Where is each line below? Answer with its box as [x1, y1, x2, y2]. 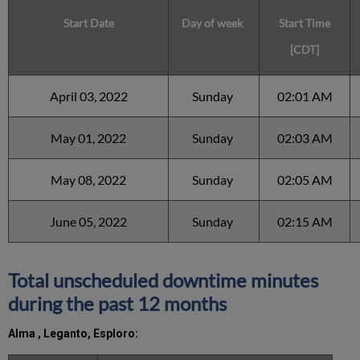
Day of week [182, 16, 243, 31]
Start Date [63, 16, 114, 31]
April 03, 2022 [49, 88, 128, 104]
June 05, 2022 [50, 214, 128, 230]
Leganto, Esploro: [41, 327, 139, 341]
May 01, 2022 [51, 130, 127, 146]
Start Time [279, 16, 331, 31]
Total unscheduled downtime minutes [8, 268, 319, 292]
